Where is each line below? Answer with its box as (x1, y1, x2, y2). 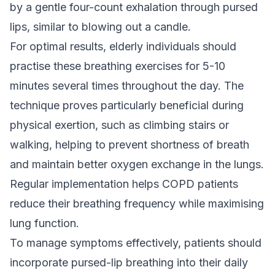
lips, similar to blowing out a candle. (10, 20, 191, 33)
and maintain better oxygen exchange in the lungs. (10, 158, 264, 171)
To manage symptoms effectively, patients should (10, 236, 261, 249)
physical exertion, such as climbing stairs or (10, 118, 229, 131)
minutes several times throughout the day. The (10, 79, 244, 92)
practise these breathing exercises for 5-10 (10, 60, 225, 72)
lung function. (10, 217, 79, 230)
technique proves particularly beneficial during (10, 99, 244, 112)
